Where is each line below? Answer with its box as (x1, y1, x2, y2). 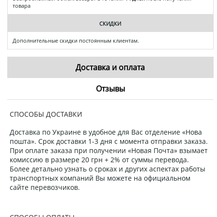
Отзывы (95, 83, 125, 94)
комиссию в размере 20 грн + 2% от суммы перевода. (10, 155, 189, 164)
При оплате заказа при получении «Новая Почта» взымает (10, 145, 208, 155)
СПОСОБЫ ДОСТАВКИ (10, 109, 82, 119)
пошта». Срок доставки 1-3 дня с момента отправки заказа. (10, 136, 208, 146)
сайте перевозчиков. (10, 182, 80, 192)
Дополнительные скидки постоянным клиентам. (13, 36, 139, 44)
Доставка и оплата (76, 62, 145, 73)
